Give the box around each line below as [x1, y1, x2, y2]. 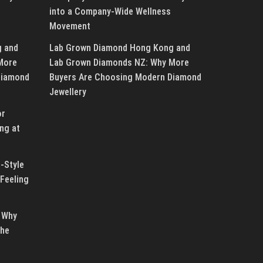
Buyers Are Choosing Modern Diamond [49, 72, 201, 83]
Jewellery [49, 86, 91, 98]
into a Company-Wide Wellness [49, 6, 171, 18]
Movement [49, 21, 90, 32]
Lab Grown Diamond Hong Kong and [49, 42, 190, 54]
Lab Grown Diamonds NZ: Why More [49, 57, 189, 69]
